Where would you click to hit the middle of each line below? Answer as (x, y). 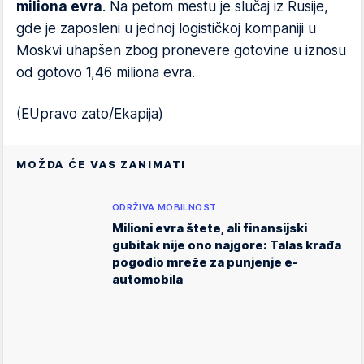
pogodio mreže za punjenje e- (205, 262)
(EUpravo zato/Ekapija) (90, 114)
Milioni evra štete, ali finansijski (210, 228)
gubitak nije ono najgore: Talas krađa (227, 245)
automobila (147, 279)
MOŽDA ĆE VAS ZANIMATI (102, 164)
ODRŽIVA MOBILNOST (165, 207)
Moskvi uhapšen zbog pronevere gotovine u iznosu (181, 50)
